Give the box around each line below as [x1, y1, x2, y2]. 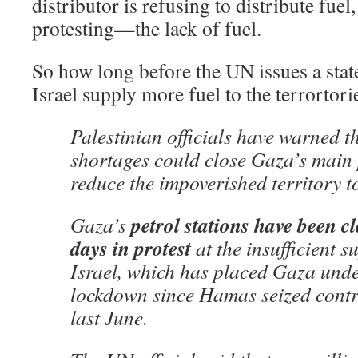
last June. [70, 304, 148, 331]
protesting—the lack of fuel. [32, 14, 261, 42]
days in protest [70, 233, 191, 262]
